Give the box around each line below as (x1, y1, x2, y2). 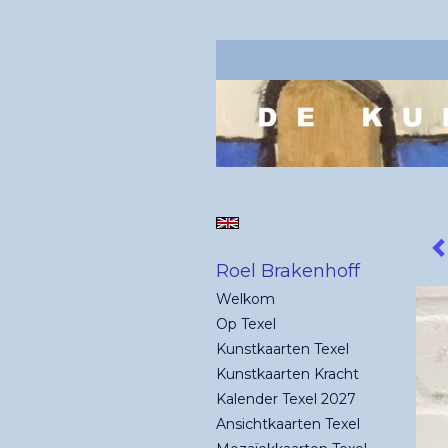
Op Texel (216, 314, 276, 333)
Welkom (216, 289, 275, 308)
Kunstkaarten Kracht (216, 364, 359, 383)
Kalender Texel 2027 (216, 389, 356, 408)
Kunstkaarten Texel (216, 339, 349, 358)
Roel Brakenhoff (216, 259, 360, 282)
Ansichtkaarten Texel (216, 414, 360, 433)
